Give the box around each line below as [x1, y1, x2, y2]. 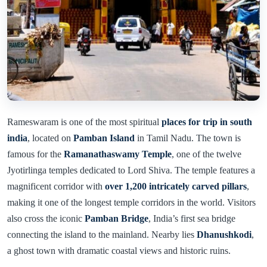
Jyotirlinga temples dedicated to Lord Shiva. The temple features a [7, 164, 255, 175]
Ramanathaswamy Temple [64, 148, 172, 159]
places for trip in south [162, 116, 252, 127]
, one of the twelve [172, 148, 241, 159]
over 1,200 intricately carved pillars [105, 181, 247, 191]
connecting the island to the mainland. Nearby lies [7, 229, 197, 240]
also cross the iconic [7, 213, 85, 223]
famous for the [7, 148, 64, 159]
